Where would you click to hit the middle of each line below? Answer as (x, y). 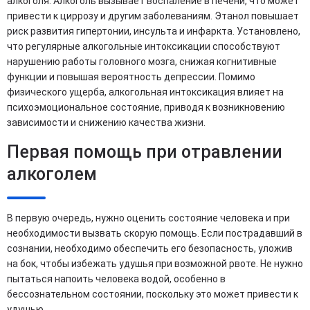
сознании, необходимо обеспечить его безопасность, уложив (150, 248)
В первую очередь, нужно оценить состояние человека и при (148, 218)
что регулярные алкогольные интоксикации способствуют (144, 46)
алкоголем (52, 174)
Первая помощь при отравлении (145, 152)
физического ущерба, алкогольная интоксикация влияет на (145, 92)
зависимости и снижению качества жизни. (106, 122)
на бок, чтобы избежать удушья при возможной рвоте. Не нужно (155, 264)
